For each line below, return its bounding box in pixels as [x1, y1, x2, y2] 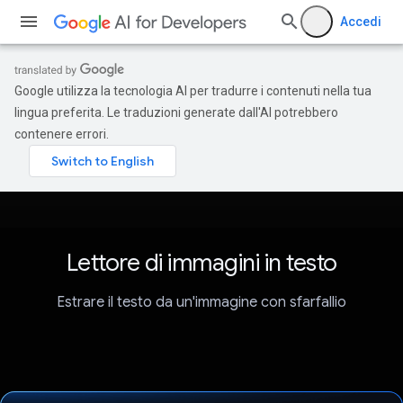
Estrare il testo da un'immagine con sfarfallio [57, 293, 346, 312]
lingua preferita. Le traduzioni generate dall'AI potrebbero [14, 105, 338, 120]
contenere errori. [14, 127, 109, 141]
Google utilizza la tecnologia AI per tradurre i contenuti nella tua [14, 84, 372, 98]
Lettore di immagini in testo [66, 248, 337, 277]
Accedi [340, 14, 381, 29]
